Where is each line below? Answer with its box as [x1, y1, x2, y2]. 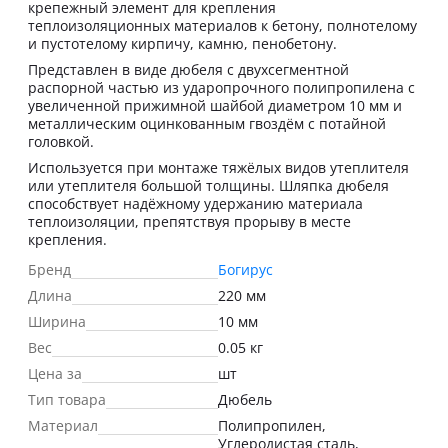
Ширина [28, 312, 86, 331]
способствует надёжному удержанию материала [28, 194, 363, 213]
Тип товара [28, 390, 106, 409]
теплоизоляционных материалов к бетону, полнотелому [28, 16, 417, 35]
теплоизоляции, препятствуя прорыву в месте [28, 212, 351, 231]
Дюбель [218, 390, 272, 409]
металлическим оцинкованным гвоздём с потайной [28, 114, 386, 133]
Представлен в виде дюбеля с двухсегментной [28, 60, 349, 79]
